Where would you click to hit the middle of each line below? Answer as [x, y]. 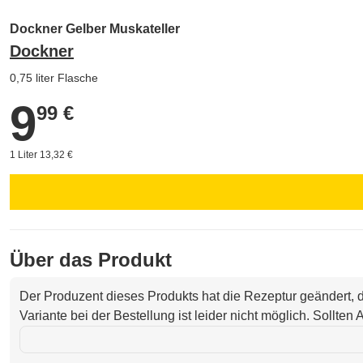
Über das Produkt [91, 260]
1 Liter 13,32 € [41, 155]
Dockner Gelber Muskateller [95, 29]
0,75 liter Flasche [54, 78]
